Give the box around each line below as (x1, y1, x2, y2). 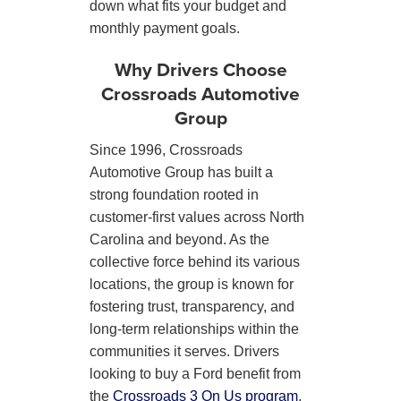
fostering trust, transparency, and (90, 299, 294, 315)
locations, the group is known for (90, 277, 294, 293)
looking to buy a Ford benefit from (90, 366, 301, 382)
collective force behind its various (90, 254, 300, 270)
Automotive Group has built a (90, 165, 273, 181)
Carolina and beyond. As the (90, 232, 269, 248)
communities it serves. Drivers (90, 344, 279, 360)
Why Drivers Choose (114, 55, 287, 84)
